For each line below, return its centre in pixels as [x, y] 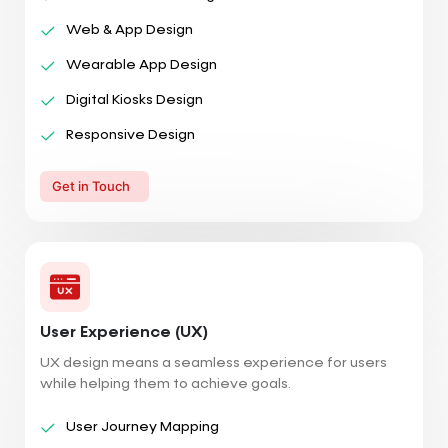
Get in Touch [91, 185]
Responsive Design [130, 134]
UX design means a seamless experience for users [213, 362]
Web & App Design [129, 29]
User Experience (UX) [124, 332]
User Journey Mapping [142, 426]
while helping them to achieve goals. [165, 383]
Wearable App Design [141, 64]
